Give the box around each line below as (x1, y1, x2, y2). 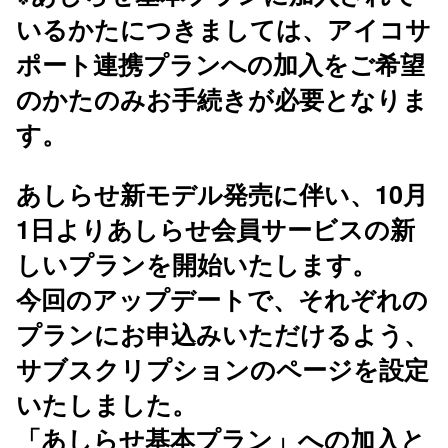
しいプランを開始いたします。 (16, 246, 377, 283)
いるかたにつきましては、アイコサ (16, 10, 431, 47)
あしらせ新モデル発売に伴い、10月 (16, 176, 428, 213)
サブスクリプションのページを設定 (16, 351, 429, 388)
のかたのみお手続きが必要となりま (16, 80, 428, 117)
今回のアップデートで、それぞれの (16, 281, 428, 318)
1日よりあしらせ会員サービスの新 (16, 211, 415, 248)
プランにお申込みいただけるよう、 (16, 316, 429, 353)
